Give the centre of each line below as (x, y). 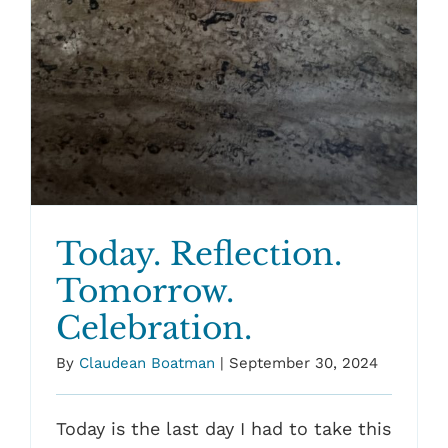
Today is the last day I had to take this (223, 428)
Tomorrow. (144, 290)
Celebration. (153, 327)
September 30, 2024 (303, 362)
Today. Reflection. (198, 253)
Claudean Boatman (146, 362)
